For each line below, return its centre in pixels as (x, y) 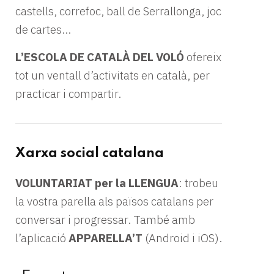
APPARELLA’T (106, 238)
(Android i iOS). (182, 238)
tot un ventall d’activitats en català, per (113, 75)
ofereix (203, 57)
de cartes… (43, 29)
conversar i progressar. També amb (105, 220)
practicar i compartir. (68, 93)
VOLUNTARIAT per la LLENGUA (97, 183)
